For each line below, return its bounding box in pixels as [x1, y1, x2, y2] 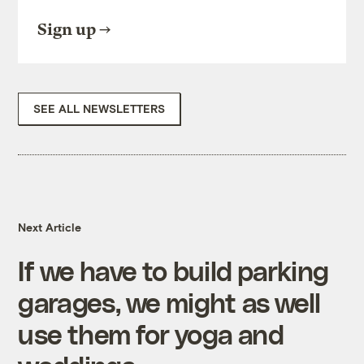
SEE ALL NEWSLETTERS [33, 102, 166, 116]
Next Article [18, 220, 82, 235]
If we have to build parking [18, 254, 329, 287]
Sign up [37, 20, 97, 40]
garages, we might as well [18, 286, 321, 318]
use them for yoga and [18, 318, 284, 350]
